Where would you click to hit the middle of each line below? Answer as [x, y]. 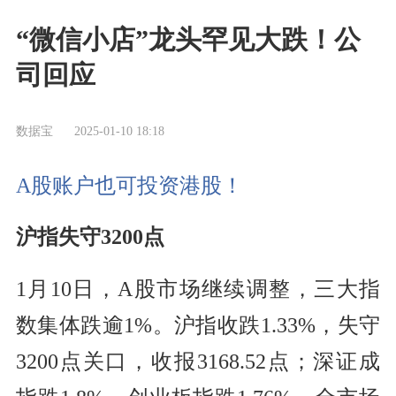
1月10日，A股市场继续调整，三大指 [198, 289]
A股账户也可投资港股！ [129, 185]
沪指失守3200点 [90, 237]
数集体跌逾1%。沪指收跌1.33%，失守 [198, 326]
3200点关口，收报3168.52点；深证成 [198, 362]
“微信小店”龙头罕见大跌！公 [188, 40]
